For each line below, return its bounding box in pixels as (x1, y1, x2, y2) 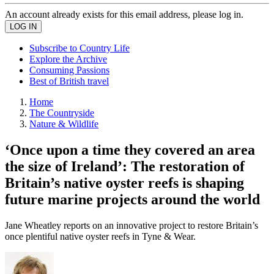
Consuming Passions (29, 65, 109, 75)
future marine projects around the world (5, 191, 260, 207)
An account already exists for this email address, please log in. (5, 9, 243, 20)
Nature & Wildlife (29, 119, 98, 129)
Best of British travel (29, 76, 109, 86)
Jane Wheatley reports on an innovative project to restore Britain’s (5, 220, 258, 231)
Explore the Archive (29, 54, 107, 64)
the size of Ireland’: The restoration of (5, 158, 245, 174)
